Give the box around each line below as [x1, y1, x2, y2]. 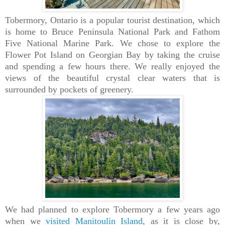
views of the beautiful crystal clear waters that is [5, 73, 220, 83]
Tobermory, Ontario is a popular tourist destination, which [5, 15, 220, 26]
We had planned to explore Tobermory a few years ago [5, 204, 220, 215]
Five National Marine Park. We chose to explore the [5, 38, 220, 49]
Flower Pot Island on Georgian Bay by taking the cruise [5, 50, 220, 60]
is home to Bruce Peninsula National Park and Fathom [5, 27, 220, 37]
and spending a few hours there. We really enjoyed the [5, 61, 220, 72]
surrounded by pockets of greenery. [5, 84, 134, 95]
